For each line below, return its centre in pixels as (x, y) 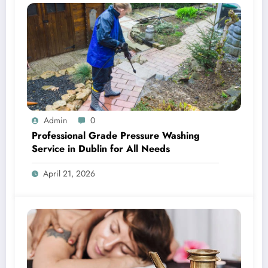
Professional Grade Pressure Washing (116, 135)
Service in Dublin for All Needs (101, 148)
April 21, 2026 (69, 173)
